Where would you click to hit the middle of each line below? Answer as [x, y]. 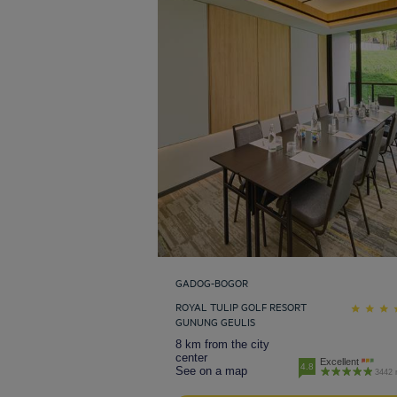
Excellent [339, 362]
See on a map [211, 371]
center [191, 358]
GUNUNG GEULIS [215, 322]
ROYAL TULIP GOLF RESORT [241, 307]
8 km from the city [222, 345]
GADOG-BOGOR [212, 283]
